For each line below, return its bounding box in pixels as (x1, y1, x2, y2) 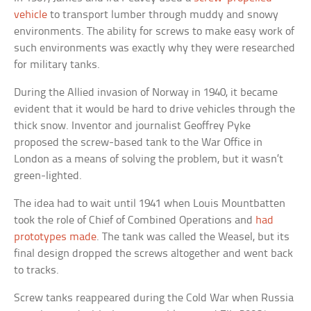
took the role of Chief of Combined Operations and (14, 215, 256, 227)
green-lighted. (14, 170, 83, 183)
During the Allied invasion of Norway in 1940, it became (14, 87, 278, 99)
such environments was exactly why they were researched (14, 42, 296, 55)
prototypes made (14, 231, 97, 244)
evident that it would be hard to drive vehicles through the (14, 103, 296, 116)
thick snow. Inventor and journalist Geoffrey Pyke (14, 120, 251, 133)
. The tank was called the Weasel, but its (96, 231, 290, 244)
